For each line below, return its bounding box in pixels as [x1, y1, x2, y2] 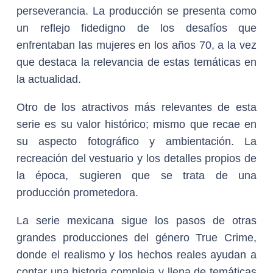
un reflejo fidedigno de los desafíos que [16, 22, 257, 34]
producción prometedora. [16, 186, 138, 199]
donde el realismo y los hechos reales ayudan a [16, 249, 257, 261]
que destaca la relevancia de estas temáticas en [16, 56, 257, 68]
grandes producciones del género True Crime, [16, 232, 257, 244]
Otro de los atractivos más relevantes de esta [16, 101, 257, 113]
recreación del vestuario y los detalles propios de [16, 152, 257, 165]
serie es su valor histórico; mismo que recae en [16, 118, 257, 130]
